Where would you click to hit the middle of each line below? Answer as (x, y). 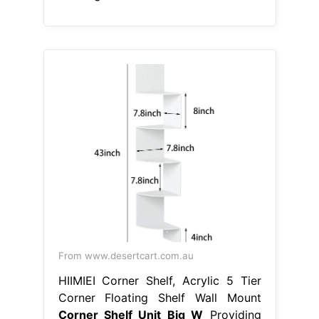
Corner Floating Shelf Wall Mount (159, 297)
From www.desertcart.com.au (126, 255)
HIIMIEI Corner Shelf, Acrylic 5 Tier (159, 280)
